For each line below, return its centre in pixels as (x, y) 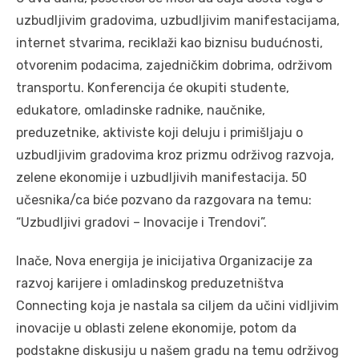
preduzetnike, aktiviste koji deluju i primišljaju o (159, 133)
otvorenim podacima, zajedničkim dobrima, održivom (174, 66)
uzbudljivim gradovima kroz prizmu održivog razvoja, (175, 155)
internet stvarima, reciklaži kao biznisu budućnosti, (169, 43)
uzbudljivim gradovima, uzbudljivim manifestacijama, (178, 21)
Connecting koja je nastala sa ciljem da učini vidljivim (177, 306)
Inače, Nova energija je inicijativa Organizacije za (164, 261)
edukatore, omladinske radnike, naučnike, (141, 111)
